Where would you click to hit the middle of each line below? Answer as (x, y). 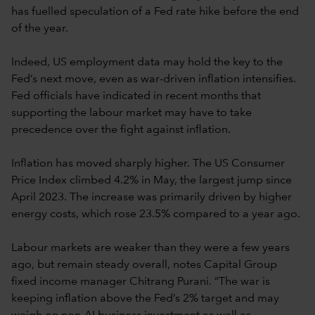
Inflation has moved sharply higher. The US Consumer (148, 163)
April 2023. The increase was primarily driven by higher (152, 197)
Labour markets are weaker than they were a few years (150, 248)
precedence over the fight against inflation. (121, 130)
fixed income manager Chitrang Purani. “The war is (141, 282)
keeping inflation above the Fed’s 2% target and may (145, 298)
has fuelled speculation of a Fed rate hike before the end (155, 12)
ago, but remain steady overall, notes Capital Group (144, 265)
